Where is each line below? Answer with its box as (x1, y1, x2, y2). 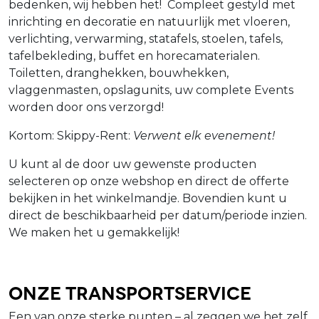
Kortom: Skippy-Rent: (9, 128, 133, 142)
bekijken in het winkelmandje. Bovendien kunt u (9, 191, 287, 205)
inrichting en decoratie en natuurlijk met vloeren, (9, 14, 290, 28)
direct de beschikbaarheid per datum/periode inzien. (9, 208, 307, 222)
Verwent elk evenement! (133, 128, 275, 142)
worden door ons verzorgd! (9, 100, 164, 114)
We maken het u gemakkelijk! (9, 225, 179, 239)
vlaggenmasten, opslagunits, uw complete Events (9, 83, 293, 97)
